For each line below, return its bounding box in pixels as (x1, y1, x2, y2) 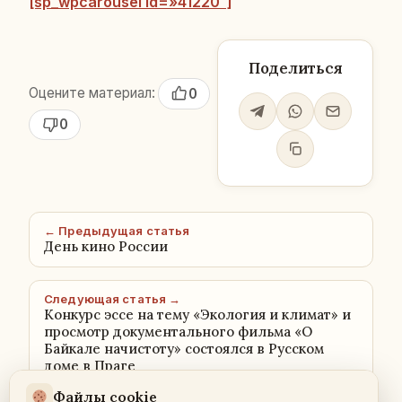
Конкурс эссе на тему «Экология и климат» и (44, 306, 351, 323)
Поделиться (248, 58, 343, 78)
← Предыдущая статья (44, 223, 190, 238)
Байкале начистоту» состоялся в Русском (44, 340, 324, 357)
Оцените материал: (29, 84, 155, 102)
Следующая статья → (44, 292, 181, 306)
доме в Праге (44, 357, 135, 374)
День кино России (44, 238, 168, 255)
